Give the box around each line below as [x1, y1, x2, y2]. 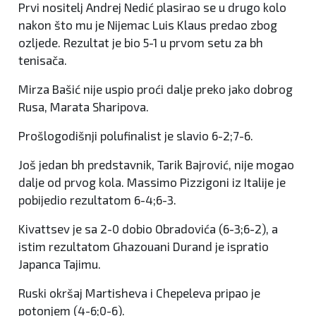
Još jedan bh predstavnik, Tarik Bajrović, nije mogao [18, 157, 294, 171]
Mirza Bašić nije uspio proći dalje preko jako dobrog [18, 81, 293, 96]
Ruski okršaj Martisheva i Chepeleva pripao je [18, 285, 260, 300]
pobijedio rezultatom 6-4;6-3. [18, 192, 176, 207]
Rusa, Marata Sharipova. [18, 99, 149, 114]
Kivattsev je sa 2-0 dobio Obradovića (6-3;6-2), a [18, 221, 278, 236]
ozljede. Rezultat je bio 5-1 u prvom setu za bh [18, 35, 263, 49]
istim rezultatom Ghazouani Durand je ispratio [18, 238, 269, 253]
